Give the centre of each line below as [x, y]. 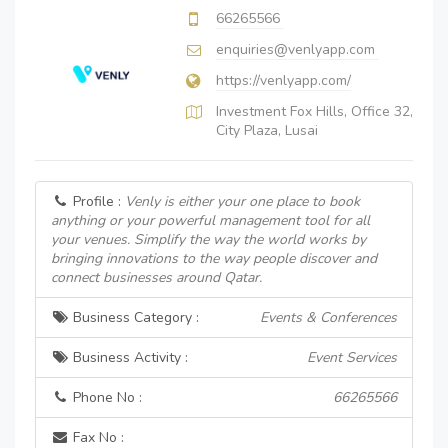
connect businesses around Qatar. [156, 277]
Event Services [352, 357]
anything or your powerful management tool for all [210, 220]
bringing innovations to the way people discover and [214, 258]
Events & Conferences [328, 317]
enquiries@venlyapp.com [295, 49]
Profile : [97, 201]
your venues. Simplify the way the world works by [208, 239]
